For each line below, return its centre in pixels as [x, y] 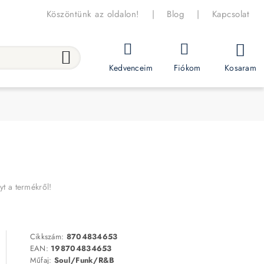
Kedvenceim [131, 68]
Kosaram [240, 67]
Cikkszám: [48, 237]
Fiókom [187, 68]
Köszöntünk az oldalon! [93, 14]
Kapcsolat [230, 14]
